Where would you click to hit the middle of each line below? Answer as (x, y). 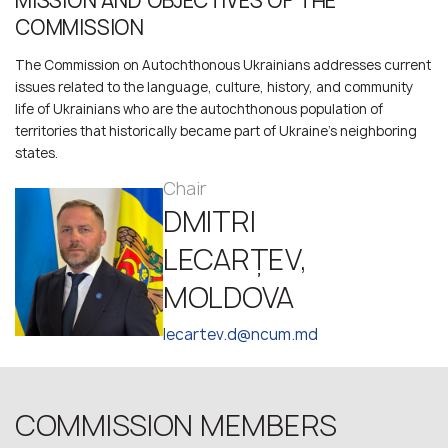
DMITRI (209, 221)
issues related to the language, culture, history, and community (214, 87)
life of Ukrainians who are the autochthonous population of (199, 109)
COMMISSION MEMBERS (176, 425)
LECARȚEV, (235, 259)
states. (36, 153)
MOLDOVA (229, 297)
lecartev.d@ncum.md (240, 334)
